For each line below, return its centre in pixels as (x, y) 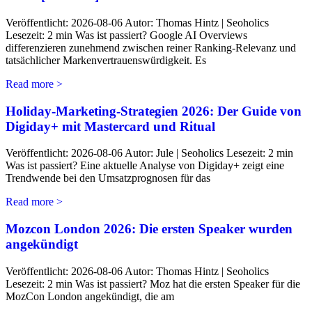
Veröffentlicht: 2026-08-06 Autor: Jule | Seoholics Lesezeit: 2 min (149, 153)
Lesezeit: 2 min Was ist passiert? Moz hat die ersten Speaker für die (153, 283)
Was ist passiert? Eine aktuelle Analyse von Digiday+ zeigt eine (145, 166)
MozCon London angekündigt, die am (90, 296)
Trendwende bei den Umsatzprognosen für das (108, 178)
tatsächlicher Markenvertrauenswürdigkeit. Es (106, 60)
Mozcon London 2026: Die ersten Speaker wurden (149, 229)
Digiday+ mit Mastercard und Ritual (110, 126)
